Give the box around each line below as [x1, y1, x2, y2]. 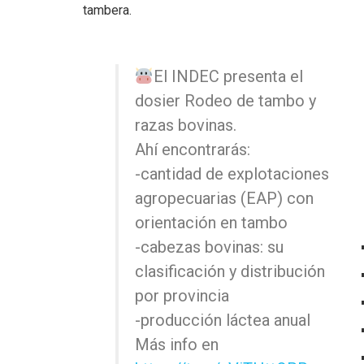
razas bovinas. [135, 115, 236, 135]
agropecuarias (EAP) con [135, 188, 314, 208]
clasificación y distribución [135, 261, 325, 281]
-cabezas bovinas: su [135, 236, 284, 257]
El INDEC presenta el [153, 66, 303, 86]
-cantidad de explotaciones [135, 163, 329, 184]
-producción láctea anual [135, 310, 310, 330]
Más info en [135, 334, 219, 354]
